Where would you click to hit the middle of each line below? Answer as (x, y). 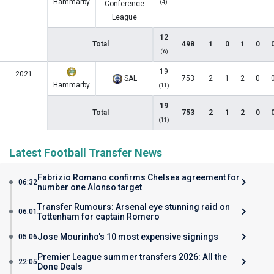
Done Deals (60, 267)
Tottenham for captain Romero (98, 217)
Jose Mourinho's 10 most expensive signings (128, 237)
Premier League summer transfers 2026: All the (132, 257)
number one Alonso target (90, 187)
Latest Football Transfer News (86, 153)
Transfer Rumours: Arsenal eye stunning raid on (134, 207)
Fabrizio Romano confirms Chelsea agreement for (139, 177)
